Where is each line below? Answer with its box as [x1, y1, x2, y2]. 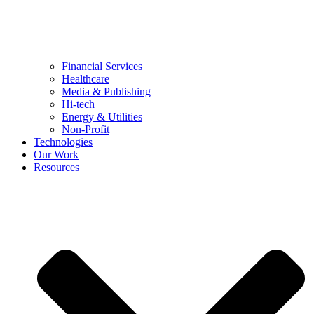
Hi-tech [62, 98, 95, 110]
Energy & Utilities [62, 111, 142, 123]
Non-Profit [62, 123, 109, 135]
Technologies [34, 136, 93, 148]
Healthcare [62, 73, 109, 85]
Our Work [34, 149, 78, 161]
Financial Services [62, 60, 142, 72]
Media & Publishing [62, 86, 151, 97]
